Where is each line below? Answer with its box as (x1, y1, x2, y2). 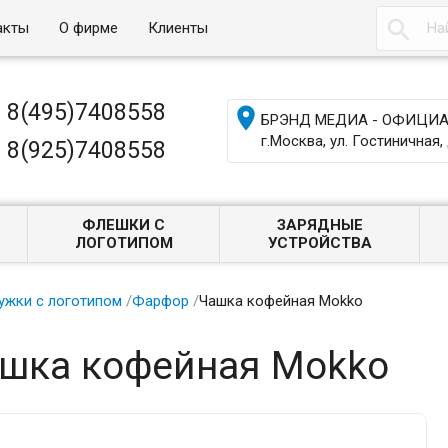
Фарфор (131, 291, 189, 310)
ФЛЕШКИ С (82, 216, 166, 234)
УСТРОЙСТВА (267, 234, 372, 252)
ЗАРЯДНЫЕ (276, 216, 363, 234)
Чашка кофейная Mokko (198, 291, 363, 310)
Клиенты (148, 19, 209, 37)
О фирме (59, 19, 119, 37)
